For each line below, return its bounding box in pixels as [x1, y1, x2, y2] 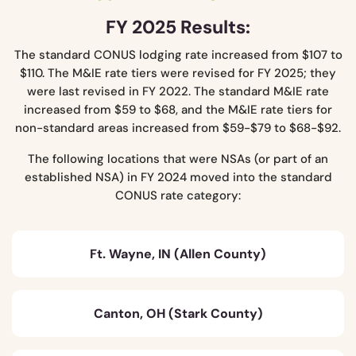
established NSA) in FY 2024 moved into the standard [24, 168, 332, 185]
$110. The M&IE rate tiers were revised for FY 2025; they [20, 64, 336, 81]
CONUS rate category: [115, 187, 241, 203]
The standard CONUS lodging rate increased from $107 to [14, 46, 342, 63]
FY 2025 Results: [106, 14, 250, 39]
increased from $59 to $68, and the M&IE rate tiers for [24, 101, 332, 118]
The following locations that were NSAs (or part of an [28, 150, 328, 167]
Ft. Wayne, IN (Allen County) [90, 245, 266, 262]
